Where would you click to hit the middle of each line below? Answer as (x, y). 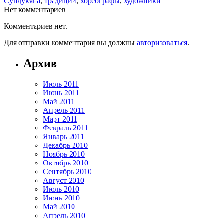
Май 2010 (59, 206)
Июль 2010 (61, 189)
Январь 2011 (64, 136)
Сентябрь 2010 (67, 171)
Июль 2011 (61, 84)
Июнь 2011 (61, 92)
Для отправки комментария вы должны (70, 42)
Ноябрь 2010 (64, 154)
